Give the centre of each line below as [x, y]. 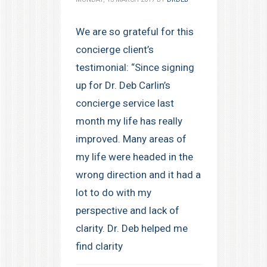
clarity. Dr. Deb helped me [132, 229]
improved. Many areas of [131, 139]
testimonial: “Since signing [135, 68]
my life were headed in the [134, 157]
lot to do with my [114, 193]
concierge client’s [115, 50]
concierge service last [125, 103]
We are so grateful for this [135, 32]
